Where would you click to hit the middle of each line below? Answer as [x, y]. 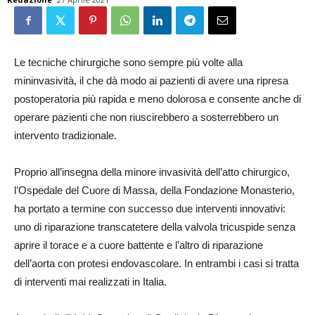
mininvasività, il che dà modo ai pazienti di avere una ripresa [151, 81]
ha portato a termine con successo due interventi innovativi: [150, 208]
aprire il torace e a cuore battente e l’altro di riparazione [139, 245]
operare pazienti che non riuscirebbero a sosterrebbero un [146, 117]
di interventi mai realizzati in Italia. [90, 282]
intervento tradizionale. [65, 135]
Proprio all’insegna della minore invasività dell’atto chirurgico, [152, 172]
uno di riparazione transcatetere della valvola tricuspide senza [155, 227]
